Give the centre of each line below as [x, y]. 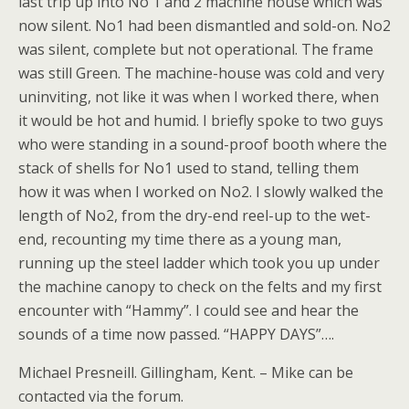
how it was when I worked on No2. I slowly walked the [201, 192]
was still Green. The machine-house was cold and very [201, 73]
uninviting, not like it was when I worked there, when [199, 97]
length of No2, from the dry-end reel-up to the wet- [194, 215]
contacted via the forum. [101, 396]
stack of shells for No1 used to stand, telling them [189, 168]
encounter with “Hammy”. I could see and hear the [189, 310]
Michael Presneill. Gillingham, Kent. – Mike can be [186, 372]
